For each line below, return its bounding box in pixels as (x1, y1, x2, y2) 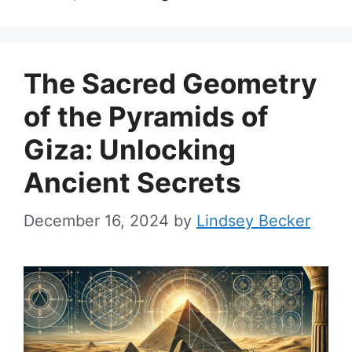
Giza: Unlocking (24, 132, 236, 166)
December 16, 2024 (24, 211, 169, 230)
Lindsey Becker (196, 211, 310, 230)
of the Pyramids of (24, 99, 269, 133)
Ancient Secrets (24, 165, 241, 199)
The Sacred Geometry (24, 66, 317, 100)
